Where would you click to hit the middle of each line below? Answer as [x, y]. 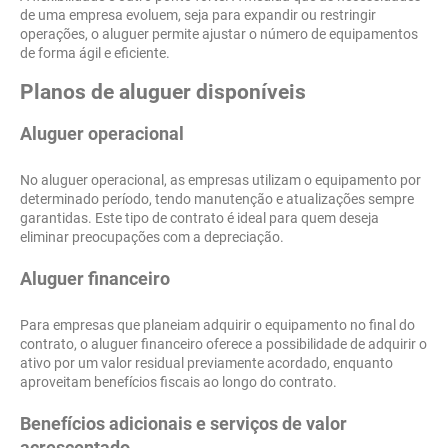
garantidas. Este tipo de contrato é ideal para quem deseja [199, 218]
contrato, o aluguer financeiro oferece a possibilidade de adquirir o [223, 344]
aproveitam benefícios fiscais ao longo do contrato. [178, 382]
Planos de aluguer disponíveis [163, 92]
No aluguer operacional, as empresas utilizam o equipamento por [220, 180]
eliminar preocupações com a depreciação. [152, 237]
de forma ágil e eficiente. [95, 53]
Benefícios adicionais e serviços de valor [183, 424]
